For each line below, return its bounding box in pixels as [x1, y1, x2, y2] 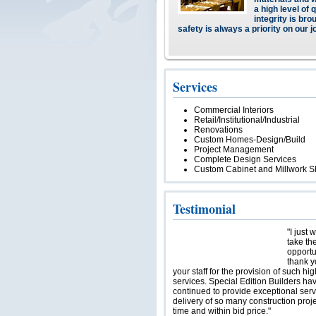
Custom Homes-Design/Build [194, 135, 305, 145]
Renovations [194, 125, 243, 135]
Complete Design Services [194, 154, 296, 164]
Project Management [194, 145, 274, 154]
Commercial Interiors [194, 105, 274, 115]
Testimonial [173, 200, 236, 218]
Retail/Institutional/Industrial [194, 115, 300, 125]
